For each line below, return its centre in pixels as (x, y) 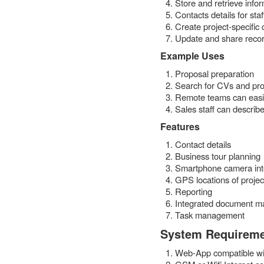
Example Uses (192, 56)
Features (180, 126)
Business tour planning (218, 156)
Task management (210, 215)
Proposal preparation (214, 73)
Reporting (194, 191)
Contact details (203, 144)
